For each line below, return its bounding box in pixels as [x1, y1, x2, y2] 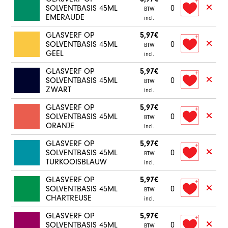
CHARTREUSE [46, 193, 92, 203]
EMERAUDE [46, 13, 85, 22]
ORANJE [46, 121, 75, 130]
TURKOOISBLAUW [46, 157, 107, 166]
